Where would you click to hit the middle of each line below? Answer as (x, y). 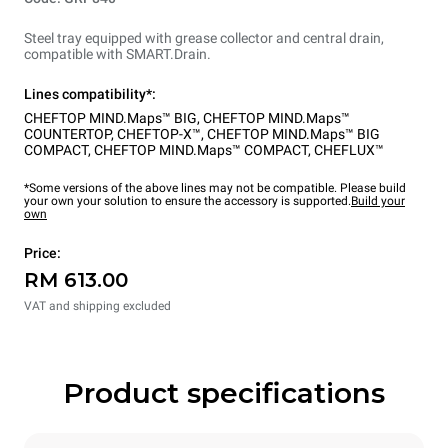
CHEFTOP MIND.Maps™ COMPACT (201, 149)
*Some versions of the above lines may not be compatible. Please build (215, 187)
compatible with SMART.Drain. (117, 53)
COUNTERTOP (67, 133)
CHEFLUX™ (349, 149)
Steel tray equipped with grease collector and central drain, (204, 37)
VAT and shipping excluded (97, 305)
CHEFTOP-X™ (159, 133)
